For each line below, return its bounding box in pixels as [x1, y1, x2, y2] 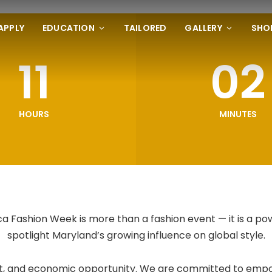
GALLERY [185, 22, 222, 34]
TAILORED [123, 22, 167, 34]
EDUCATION [42, 22, 95, 34]
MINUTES [219, 107, 257, 120]
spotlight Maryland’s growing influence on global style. [7, 228, 265, 242]
